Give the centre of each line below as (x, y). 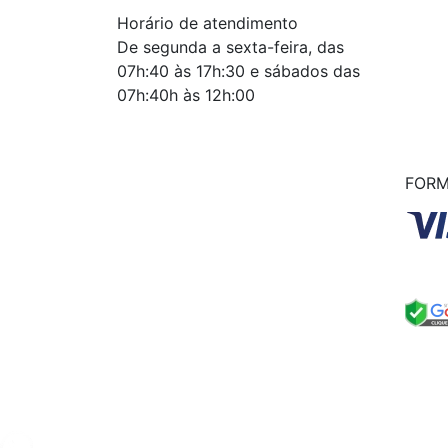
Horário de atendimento (207, 23)
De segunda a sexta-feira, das (230, 47)
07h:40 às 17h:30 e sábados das (238, 71)
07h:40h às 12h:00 (186, 95)
